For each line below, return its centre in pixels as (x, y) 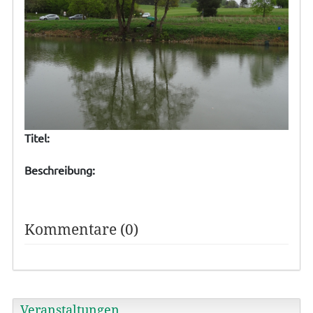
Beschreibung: (59, 169)
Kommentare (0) (81, 229)
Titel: (37, 137)
